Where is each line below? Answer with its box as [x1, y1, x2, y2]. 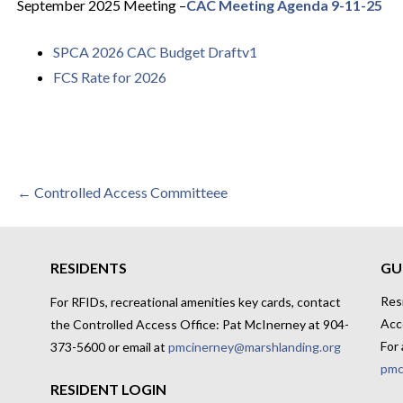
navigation [15, 220, 153, 255]
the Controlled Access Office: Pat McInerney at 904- [49, 317, 349, 333]
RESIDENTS [49, 259, 127, 277]
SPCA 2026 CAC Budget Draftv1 [52, 43, 257, 60]
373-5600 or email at [49, 339, 168, 355]
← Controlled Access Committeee [16, 184, 228, 201]
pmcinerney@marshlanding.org [167, 339, 341, 355]
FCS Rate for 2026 [52, 68, 166, 85]
